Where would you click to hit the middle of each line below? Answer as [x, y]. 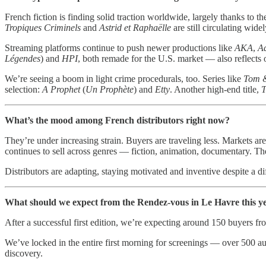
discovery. [24, 253]
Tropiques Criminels [43, 27]
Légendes [23, 58]
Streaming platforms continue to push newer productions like [120, 47]
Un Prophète [110, 89]
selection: [23, 89]
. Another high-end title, [216, 89]
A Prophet [61, 89]
